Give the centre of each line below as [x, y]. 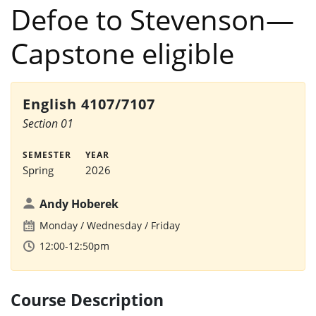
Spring [38, 170]
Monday [59, 225]
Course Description [87, 300]
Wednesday [114, 225]
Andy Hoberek [79, 204]
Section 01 [48, 123]
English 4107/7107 [89, 104]
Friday [165, 225]
